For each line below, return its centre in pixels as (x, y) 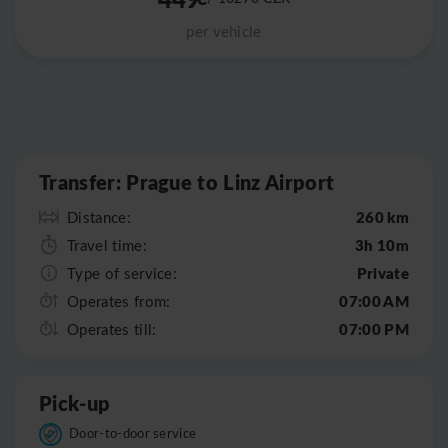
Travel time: (107, 245)
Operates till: (112, 329)
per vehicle (224, 30)
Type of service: (122, 273)
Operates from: (119, 301)
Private (382, 273)
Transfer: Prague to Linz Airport (187, 181)
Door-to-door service (133, 432)
